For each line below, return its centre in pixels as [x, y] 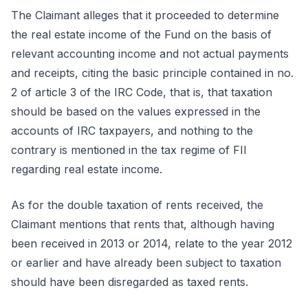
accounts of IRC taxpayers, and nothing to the [132, 131]
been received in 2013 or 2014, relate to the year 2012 [152, 243]
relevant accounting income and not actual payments [150, 54]
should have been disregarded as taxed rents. [130, 282]
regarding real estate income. [87, 169]
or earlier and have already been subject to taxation [146, 263]
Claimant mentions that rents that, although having [143, 224]
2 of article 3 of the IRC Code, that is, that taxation [142, 92]
